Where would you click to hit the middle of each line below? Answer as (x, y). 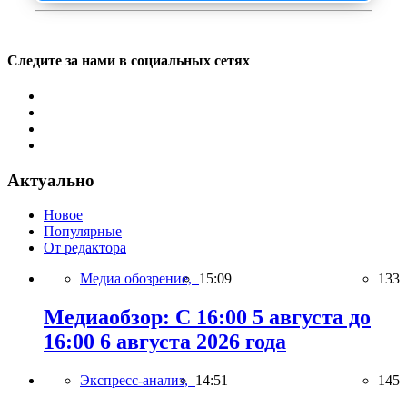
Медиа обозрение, (139, 279)
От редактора (85, 248)
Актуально (51, 180)
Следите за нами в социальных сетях (129, 60)
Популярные (83, 232)
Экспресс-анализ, (138, 381)
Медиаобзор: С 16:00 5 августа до (207, 318)
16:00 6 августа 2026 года (165, 342)
